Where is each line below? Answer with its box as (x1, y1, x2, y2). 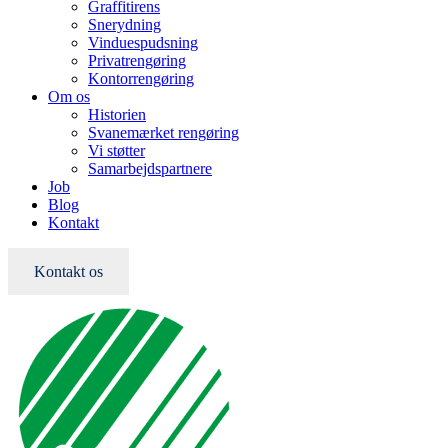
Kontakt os (34, 263, 103, 280)
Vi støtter (88, 142, 145, 159)
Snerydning (88, 16, 161, 33)
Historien (88, 106, 146, 123)
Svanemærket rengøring (88, 124, 239, 141)
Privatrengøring (88, 52, 186, 69)
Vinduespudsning (88, 34, 198, 51)
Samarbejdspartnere (88, 160, 212, 177)
